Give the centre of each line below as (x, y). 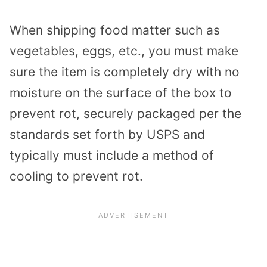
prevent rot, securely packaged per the (125, 113)
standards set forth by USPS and (107, 134)
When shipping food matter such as (115, 30)
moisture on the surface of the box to (121, 92)
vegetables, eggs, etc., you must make (124, 51)
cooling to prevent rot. (76, 176)
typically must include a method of (112, 155)
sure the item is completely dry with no (125, 72)
